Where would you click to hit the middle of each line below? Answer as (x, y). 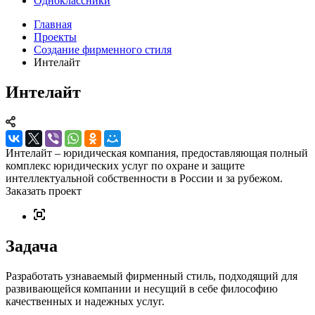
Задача (32, 246)
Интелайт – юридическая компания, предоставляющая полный (157, 153)
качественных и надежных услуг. (85, 301)
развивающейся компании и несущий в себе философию (142, 288)
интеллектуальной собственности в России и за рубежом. (144, 178)
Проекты (55, 37)
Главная (53, 24)
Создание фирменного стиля (103, 50)
